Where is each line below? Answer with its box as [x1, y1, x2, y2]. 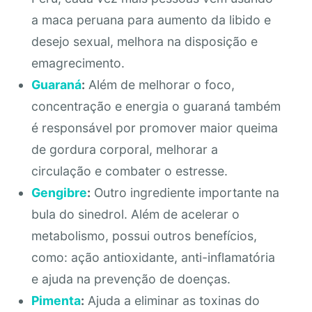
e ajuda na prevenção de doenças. [31, 271, 231, 286]
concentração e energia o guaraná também [31, 98, 281, 114]
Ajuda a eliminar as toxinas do [84, 292, 260, 308]
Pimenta [31, 292, 81, 308]
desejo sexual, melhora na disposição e [31, 33, 258, 49]
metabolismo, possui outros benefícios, [31, 228, 257, 243]
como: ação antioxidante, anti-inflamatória [31, 249, 275, 265]
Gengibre [31, 185, 87, 200]
